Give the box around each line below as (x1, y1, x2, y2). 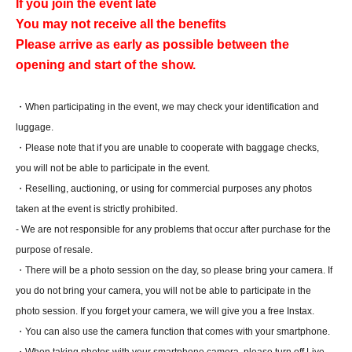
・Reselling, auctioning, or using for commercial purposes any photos (16, 183, 312, 194)
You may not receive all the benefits (16, 17, 226, 31)
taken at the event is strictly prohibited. (16, 203, 178, 214)
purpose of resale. (16, 244, 93, 255)
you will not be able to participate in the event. (16, 163, 210, 174)
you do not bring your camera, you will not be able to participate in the (16, 285, 311, 296)
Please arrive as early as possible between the (16, 38, 289, 51)
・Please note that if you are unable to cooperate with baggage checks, (16, 142, 319, 153)
